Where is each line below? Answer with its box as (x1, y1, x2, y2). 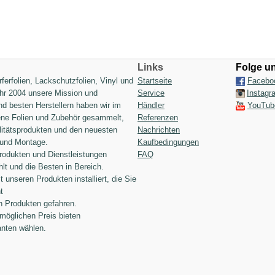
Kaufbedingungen (137, 137, 199, 147)
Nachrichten (137, 125, 180, 134)
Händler (137, 101, 165, 110)
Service (137, 88, 165, 98)
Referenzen (137, 113, 178, 122)
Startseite (137, 76, 172, 85)
